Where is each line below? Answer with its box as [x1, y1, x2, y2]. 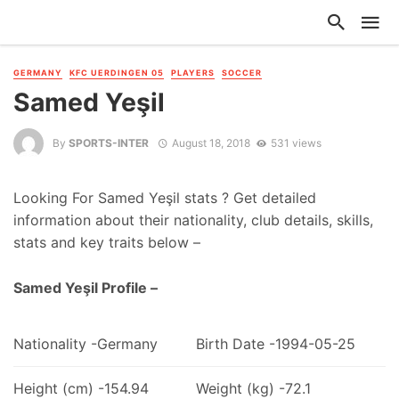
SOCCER [222, 68, 262, 77]
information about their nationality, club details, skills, [13, 211, 373, 230]
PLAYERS [171, 68, 215, 77]
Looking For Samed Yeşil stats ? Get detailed [13, 189, 316, 208]
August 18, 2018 [171, 135, 250, 150]
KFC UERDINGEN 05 [69, 68, 164, 77]
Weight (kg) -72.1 [195, 379, 311, 397]
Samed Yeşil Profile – [13, 279, 158, 297]
